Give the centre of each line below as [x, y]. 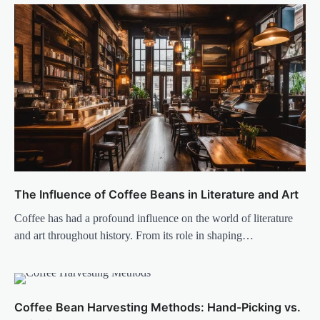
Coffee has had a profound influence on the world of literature [154, 218]
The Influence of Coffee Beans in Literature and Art [156, 194]
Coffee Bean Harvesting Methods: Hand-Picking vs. [157, 307]
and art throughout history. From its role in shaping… [134, 235]
